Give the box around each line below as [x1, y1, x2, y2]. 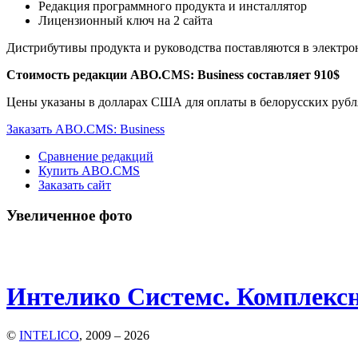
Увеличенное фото [6, 207, 133, 225]
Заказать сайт [38, 177, 111, 192]
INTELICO [19, 328, 79, 342]
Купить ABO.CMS [38, 163, 140, 177]
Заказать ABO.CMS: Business [6, 121, 165, 136]
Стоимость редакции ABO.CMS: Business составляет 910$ [6, 67, 340, 82]
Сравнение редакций [38, 149, 153, 163]
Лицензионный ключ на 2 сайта [38, 13, 213, 27]
